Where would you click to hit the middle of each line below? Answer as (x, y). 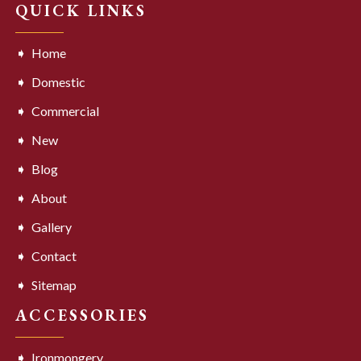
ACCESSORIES (82, 315)
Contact (54, 256)
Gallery (51, 227)
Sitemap (54, 285)
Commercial (65, 111)
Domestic (58, 82)
